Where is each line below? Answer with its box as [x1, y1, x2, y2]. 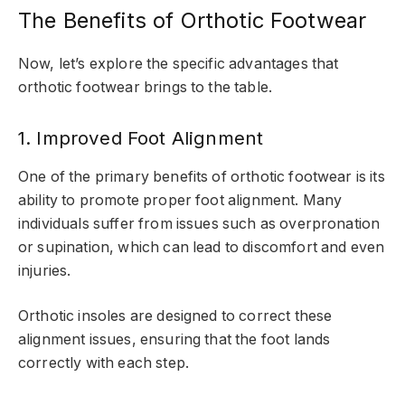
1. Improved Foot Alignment [18, 126, 264, 149]
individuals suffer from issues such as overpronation [18, 214, 381, 232]
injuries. [18, 261, 75, 279]
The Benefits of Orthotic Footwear [18, 7, 367, 33]
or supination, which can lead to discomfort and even [18, 238, 385, 256]
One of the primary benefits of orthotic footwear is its [18, 167, 385, 185]
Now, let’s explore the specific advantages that [18, 54, 339, 72]
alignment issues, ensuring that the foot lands [18, 331, 331, 349]
